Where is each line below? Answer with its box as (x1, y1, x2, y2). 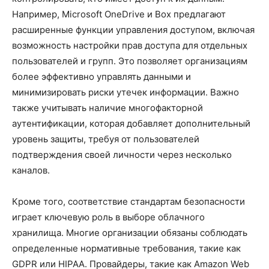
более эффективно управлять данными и (12, 71, 191, 82)
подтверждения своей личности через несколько (12, 149, 232, 160)
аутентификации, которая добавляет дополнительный (12, 118, 250, 129)
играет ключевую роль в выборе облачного (12, 211, 205, 223)
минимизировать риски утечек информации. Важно (12, 86, 239, 98)
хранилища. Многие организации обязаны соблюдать (12, 227, 247, 238)
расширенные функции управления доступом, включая (12, 24, 255, 35)
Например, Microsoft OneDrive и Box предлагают (12, 8, 226, 20)
